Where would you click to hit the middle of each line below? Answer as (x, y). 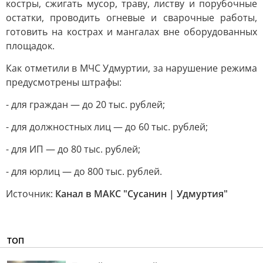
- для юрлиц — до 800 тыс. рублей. (84, 171)
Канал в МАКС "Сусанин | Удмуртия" (141, 194)
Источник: (31, 194)
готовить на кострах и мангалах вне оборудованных (131, 32)
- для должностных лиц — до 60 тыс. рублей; (107, 127)
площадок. (30, 46)
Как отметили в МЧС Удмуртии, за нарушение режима (131, 68)
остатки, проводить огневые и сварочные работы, (131, 18)
